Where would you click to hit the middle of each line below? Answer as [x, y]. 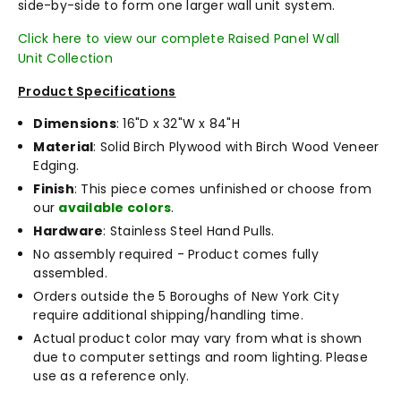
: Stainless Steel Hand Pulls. [189, 230]
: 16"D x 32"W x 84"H [178, 123]
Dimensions [75, 123]
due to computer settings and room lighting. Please [200, 357]
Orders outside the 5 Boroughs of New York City [186, 296]
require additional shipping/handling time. [168, 315]
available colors [115, 207]
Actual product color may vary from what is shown [198, 338]
